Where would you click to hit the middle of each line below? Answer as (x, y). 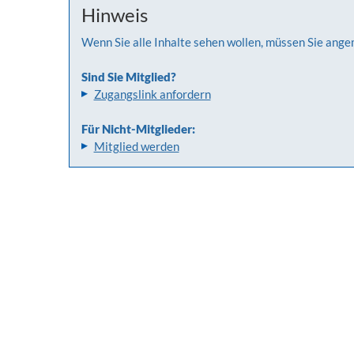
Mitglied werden (136, 146)
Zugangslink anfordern (152, 94)
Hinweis (114, 14)
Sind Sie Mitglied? (128, 76)
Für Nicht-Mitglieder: (138, 128)
